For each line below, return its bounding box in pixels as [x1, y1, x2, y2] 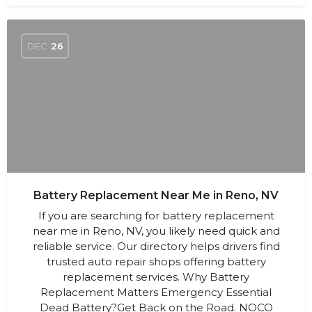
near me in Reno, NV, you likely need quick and [32, 224, 280, 237]
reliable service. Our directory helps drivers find [32, 240, 280, 253]
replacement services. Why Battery [63, 270, 249, 283]
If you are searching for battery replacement [38, 209, 274, 222]
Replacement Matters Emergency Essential [40, 286, 272, 299]
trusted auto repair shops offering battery [46, 255, 266, 268]
